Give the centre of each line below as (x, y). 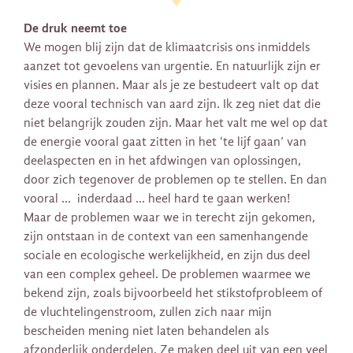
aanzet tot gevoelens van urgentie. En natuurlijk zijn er (172, 67)
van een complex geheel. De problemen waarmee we (167, 275)
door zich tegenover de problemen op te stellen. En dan (175, 180)
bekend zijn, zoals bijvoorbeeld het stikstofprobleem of (173, 294)
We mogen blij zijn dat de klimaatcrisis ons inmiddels (167, 48)
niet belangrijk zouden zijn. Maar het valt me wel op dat (176, 123)
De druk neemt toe (75, 28)
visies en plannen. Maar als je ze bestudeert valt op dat (171, 85)
